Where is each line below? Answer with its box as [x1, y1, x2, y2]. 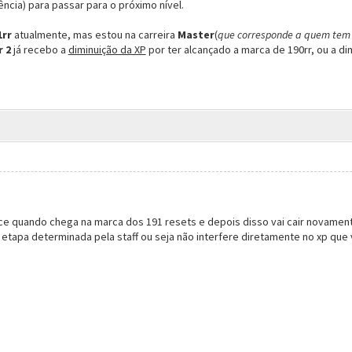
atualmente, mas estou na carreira [13, 27, 178, 42]
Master [177, 27, 214, 42]
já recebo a [10, 42, 68, 57]
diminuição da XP [68, 42, 146, 57]
